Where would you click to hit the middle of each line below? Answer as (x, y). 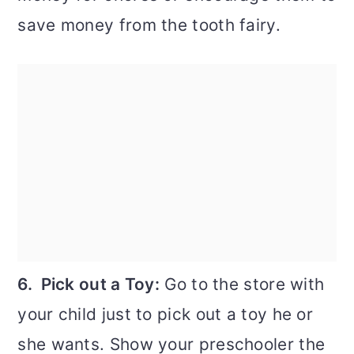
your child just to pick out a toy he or (166, 314)
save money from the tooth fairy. (149, 25)
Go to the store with (242, 284)
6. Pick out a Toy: (89, 284)
